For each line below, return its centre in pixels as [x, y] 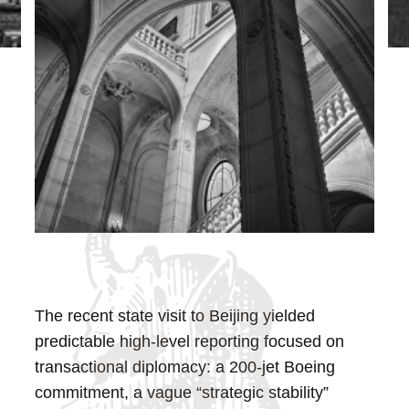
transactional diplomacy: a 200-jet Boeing [185, 367]
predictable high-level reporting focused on [190, 341]
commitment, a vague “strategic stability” [182, 392]
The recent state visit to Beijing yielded [175, 315]
